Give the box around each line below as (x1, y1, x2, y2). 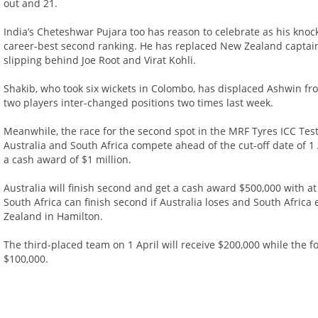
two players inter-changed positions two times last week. (4, 96, 274, 110)
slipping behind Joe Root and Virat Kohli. (4, 53, 197, 67)
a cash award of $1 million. (4, 153, 132, 167)
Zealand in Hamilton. (4, 209, 104, 224)
